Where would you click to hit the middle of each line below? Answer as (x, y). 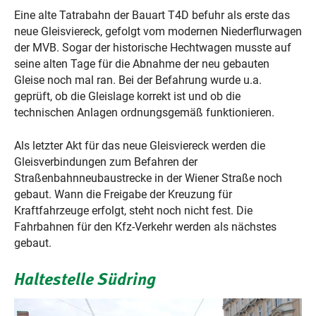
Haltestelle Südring (85, 278)
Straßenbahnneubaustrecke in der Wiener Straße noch (148, 178)
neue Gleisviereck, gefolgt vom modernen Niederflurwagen (158, 31)
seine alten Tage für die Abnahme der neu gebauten (142, 64)
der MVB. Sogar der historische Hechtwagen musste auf (153, 48)
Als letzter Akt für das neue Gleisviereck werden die (140, 146)
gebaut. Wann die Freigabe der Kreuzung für (123, 194)
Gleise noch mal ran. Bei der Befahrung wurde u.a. (138, 80)
